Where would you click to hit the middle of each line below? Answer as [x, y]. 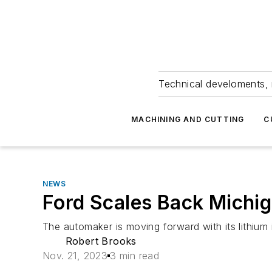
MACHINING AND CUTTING [188, 119]
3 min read [135, 256]
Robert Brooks [101, 241]
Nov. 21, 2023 [75, 256]
